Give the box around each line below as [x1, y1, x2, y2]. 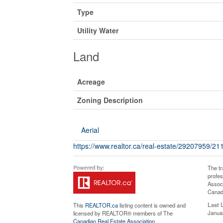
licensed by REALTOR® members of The [73, 209, 173, 217]
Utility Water [77, 25, 118, 35]
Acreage [77, 76, 105, 87]
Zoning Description [77, 95, 143, 105]
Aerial [81, 124, 99, 135]
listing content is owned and [118, 201, 186, 209]
